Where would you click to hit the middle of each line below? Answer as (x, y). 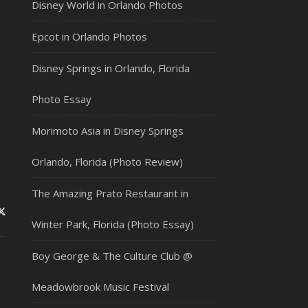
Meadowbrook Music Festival (100, 287)
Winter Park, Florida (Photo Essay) (113, 224)
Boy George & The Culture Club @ (112, 256)
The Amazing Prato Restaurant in (110, 193)
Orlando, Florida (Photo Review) (107, 162)
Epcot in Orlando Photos (89, 36)
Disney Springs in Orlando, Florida (111, 68)
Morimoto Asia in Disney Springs (108, 131)
